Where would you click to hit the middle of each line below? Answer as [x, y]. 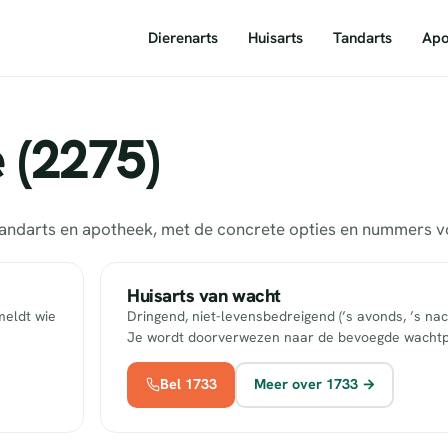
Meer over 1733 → [314, 384]
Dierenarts [183, 37]
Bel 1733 [188, 384]
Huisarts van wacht [204, 295]
